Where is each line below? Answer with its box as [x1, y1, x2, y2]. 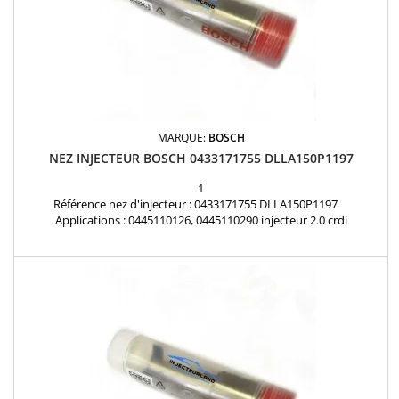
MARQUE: [157, 130, 208, 146]
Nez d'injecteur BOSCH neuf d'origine [102, 228, 299, 245]
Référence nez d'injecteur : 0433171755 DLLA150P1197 [53, 196, 348, 213]
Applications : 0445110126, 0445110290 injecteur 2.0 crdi [54, 212, 347, 229]
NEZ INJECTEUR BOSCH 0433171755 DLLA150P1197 [48, 150, 354, 167]
